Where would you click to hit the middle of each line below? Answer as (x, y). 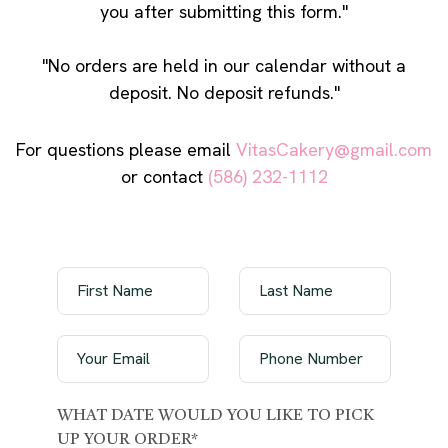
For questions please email (126, 149)
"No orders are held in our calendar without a (224, 65)
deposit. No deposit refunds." (224, 92)
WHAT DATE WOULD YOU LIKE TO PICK (215, 415)
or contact (164, 176)
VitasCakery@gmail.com (334, 149)
